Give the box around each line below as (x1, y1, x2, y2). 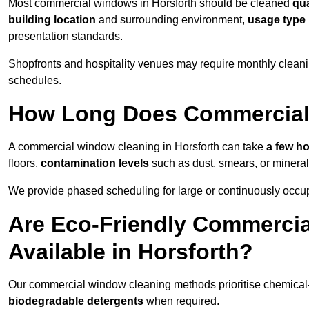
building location (8, 14, 96, 26)
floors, (8, 157, 41, 170)
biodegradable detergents (8, 295, 143, 308)
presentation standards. (8, 30, 123, 43)
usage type (248, 14, 306, 26)
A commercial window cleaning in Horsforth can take (8, 141, 266, 153)
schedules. (8, 74, 61, 87)
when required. (143, 295, 219, 308)
